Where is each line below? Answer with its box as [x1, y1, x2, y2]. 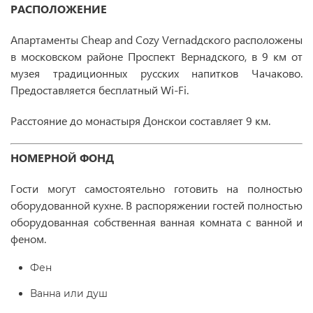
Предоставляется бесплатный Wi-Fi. [10, 82, 189, 97]
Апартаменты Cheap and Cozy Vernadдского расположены [10, 32, 303, 47]
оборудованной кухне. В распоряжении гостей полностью [10, 198, 303, 212]
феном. [10, 231, 46, 246]
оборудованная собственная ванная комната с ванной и [10, 214, 303, 229]
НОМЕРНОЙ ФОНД [10, 150, 114, 165]
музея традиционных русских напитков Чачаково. [10, 66, 303, 80]
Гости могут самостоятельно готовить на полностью [10, 181, 303, 196]
